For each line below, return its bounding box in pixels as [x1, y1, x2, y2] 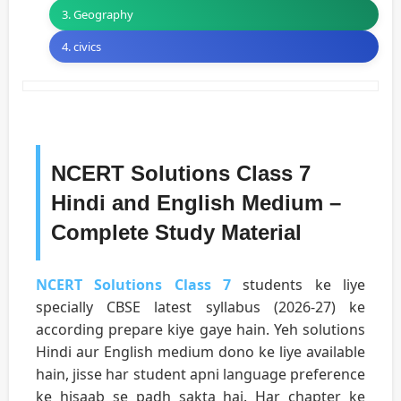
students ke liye [231, 274, 365, 294]
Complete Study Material [51, 219, 302, 244]
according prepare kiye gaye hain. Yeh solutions [36, 319, 365, 339]
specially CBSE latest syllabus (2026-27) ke [36, 296, 365, 317]
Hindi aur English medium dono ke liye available [36, 341, 365, 362]
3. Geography [62, 5, 133, 22]
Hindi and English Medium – [51, 190, 341, 215]
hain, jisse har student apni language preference [36, 363, 365, 384]
